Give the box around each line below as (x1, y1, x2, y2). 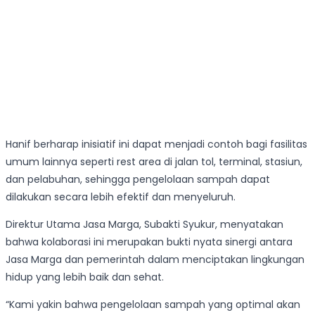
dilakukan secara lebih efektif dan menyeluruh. (6, 190, 236, 205)
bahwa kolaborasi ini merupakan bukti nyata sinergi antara (6, 235, 292, 250)
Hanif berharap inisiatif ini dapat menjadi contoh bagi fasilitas (6, 137, 307, 152)
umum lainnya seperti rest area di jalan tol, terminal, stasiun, (6, 155, 302, 169)
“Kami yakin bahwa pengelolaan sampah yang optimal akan (6, 297, 300, 312)
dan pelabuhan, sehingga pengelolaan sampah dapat (6, 172, 270, 187)
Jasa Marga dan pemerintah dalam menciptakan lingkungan (6, 252, 304, 267)
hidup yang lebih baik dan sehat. (6, 270, 164, 285)
